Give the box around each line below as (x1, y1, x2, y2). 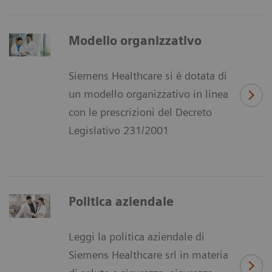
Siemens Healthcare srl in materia (69, 248, 228, 262)
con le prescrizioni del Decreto (69, 105, 212, 118)
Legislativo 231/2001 (69, 123, 169, 137)
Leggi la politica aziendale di (69, 230, 205, 243)
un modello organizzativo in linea (69, 87, 228, 100)
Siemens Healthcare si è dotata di (69, 69, 227, 82)
